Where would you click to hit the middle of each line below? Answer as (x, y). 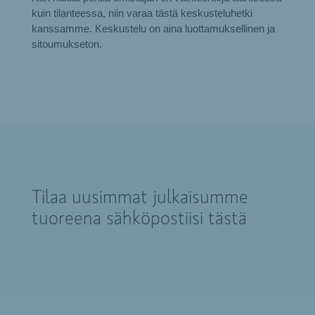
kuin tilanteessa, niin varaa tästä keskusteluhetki (142, 13)
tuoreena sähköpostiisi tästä (139, 219)
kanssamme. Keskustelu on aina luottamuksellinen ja (153, 28)
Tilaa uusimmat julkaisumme (140, 198)
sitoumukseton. (66, 44)
